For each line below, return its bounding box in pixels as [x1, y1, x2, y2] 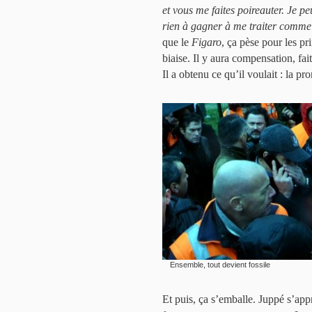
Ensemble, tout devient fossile [170, 260, 270, 270]
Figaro [192, 36, 221, 49]
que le [162, 36, 192, 49]
